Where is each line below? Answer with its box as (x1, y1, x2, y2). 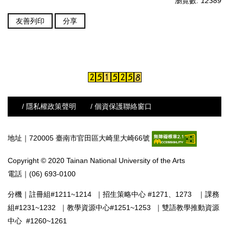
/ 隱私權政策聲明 (22, 102, 76, 110)
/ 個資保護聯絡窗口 (90, 102, 152, 110)
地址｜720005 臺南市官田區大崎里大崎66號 (8, 134, 152, 143)
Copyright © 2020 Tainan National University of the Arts (8, 156, 185, 165)
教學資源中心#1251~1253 (67, 203, 151, 212)
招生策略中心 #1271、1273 (103, 190, 198, 198)
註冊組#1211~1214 (29, 190, 96, 198)
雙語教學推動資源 (162, 203, 219, 212)
